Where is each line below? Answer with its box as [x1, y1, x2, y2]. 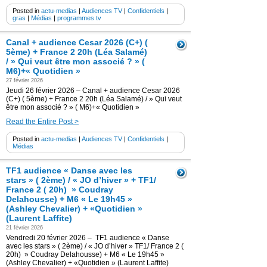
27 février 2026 [6, 77, 43, 83]
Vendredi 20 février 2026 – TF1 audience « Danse [6, 234, 169, 242]
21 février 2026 [6, 225, 43, 231]
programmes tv [57, 14, 101, 21]
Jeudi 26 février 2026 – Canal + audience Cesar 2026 [6, 86, 180, 95]
